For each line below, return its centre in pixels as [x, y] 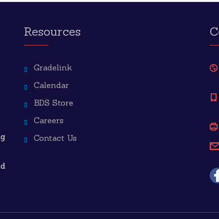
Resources [52, 32]
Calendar [51, 85]
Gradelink [53, 67]
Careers [49, 120]
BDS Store [54, 103]
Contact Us [55, 138]
